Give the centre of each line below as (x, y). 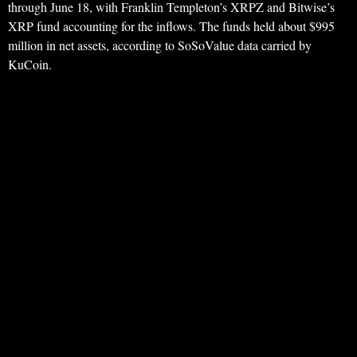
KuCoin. (30, 65)
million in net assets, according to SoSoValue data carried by (160, 45)
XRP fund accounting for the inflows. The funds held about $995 (171, 26)
